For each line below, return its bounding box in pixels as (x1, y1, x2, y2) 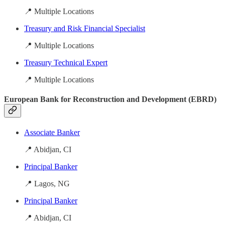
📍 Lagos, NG (24, 179, 70, 188)
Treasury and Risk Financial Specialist (24, 24, 145, 33)
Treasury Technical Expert (24, 58, 107, 67)
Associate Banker (24, 128, 80, 137)
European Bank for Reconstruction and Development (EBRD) (4, 95, 216, 104)
